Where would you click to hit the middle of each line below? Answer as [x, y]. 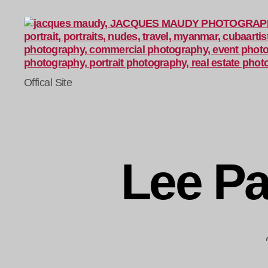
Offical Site [48, 83]
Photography [54, 103]
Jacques [43, 77]
